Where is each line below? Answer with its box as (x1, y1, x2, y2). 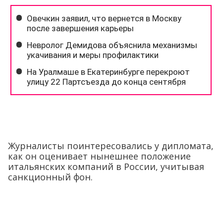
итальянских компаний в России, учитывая (8, 161, 204, 172)
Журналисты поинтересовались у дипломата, (8, 140, 214, 152)
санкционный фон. (8, 171, 93, 183)
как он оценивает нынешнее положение (8, 150, 191, 162)
